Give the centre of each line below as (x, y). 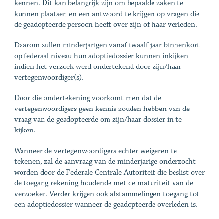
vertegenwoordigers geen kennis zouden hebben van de (102, 109)
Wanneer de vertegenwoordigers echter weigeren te (95, 151)
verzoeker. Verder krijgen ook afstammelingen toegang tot (107, 194)
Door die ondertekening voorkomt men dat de (88, 98)
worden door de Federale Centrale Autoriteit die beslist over (109, 172)
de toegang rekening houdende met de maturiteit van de (103, 183)
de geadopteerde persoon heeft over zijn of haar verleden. (107, 25)
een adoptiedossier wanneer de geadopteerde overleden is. (108, 205)
